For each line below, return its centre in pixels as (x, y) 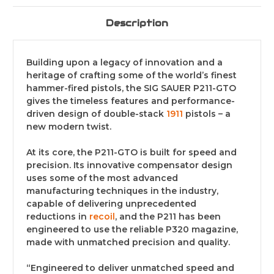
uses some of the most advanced (102, 178)
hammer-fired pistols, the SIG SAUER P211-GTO (131, 88)
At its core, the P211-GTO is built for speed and (131, 153)
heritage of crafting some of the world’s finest (131, 76)
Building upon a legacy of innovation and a (124, 63)
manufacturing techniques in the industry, (122, 191)
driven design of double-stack (95, 114)
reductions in (57, 217)
